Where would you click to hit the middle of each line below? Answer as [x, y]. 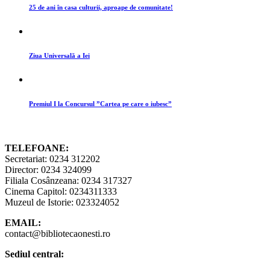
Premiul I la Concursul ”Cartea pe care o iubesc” [100, 103]
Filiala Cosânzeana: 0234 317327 [68, 180]
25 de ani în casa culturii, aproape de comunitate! [101, 7]
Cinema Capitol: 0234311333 [61, 191]
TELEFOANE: [37, 148]
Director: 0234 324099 [48, 169]
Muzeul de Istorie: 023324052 [62, 202]
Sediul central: [34, 254]
